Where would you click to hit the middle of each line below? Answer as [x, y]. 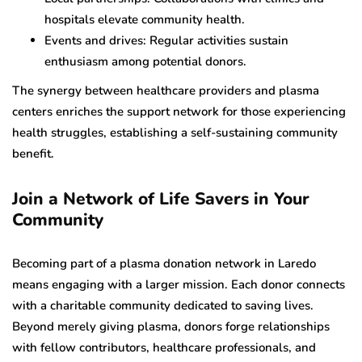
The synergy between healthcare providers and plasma [166, 90]
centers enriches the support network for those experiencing [179, 111]
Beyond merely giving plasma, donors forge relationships [171, 326]
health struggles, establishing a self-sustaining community [175, 132]
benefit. [33, 153]
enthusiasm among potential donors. [145, 61]
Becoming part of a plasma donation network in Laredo [164, 263]
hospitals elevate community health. [145, 19]
